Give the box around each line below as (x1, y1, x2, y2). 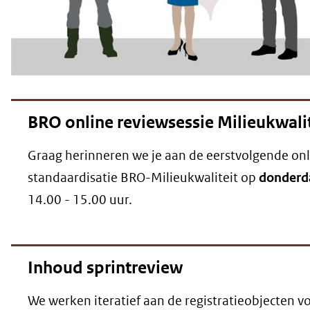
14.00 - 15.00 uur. (28, 192, 132, 208)
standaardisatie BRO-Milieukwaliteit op (28, 170, 259, 186)
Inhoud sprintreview (28, 257, 183, 279)
